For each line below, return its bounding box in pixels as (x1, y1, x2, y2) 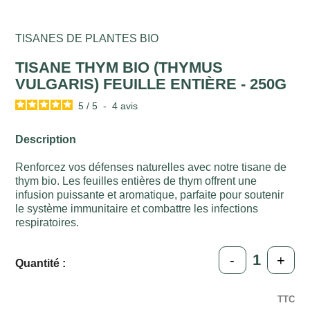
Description (15, 134, 77, 146)
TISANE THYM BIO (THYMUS (15, 59, 224, 77)
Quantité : (15, 257, 66, 270)
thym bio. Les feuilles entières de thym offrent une (15, 175, 257, 188)
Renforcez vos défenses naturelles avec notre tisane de (15, 161, 287, 174)
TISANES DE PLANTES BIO (15, 33, 159, 45)
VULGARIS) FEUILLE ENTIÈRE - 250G (15, 75, 287, 93)
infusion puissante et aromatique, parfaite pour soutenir (15, 189, 284, 201)
